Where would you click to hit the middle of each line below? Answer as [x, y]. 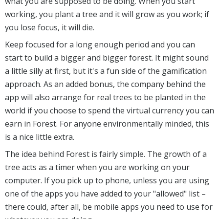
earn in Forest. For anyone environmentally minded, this [107, 124]
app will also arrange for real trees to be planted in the [105, 98]
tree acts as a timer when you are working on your [97, 167]
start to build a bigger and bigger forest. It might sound [107, 58]
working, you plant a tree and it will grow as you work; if [107, 14]
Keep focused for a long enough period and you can [100, 45]
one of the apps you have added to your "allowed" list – [105, 194]
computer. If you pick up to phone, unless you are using [107, 181]
